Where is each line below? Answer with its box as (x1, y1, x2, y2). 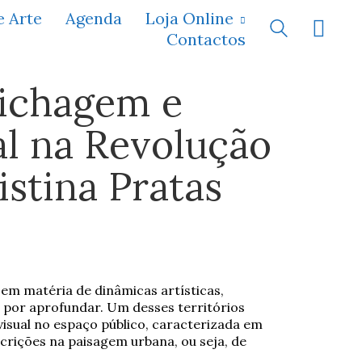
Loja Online (145, 7, 234, 28)
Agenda (65, 7, 122, 28)
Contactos (166, 28, 246, 49)
